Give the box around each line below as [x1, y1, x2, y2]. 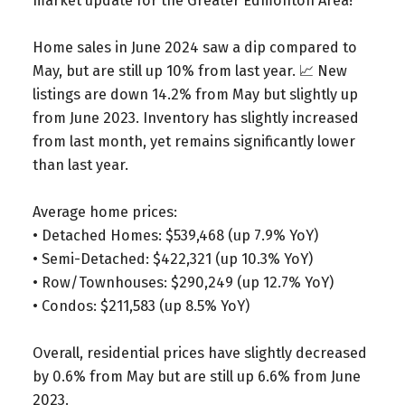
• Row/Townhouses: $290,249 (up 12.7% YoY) [32, 273, 334, 291]
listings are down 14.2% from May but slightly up [32, 85, 358, 103]
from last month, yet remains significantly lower [32, 132, 355, 150]
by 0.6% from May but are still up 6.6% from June [32, 367, 361, 385]
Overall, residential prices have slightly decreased [32, 344, 367, 362]
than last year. [32, 155, 128, 174]
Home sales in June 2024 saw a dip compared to [32, 38, 357, 56]
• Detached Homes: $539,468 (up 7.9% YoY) [32, 226, 318, 244]
